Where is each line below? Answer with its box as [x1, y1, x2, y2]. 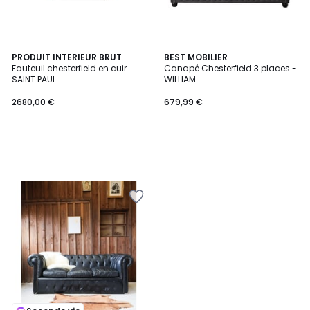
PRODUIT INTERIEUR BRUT [12, 51, 122, 63]
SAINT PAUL [12, 73, 56, 85]
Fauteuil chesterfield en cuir [12, 62, 127, 74]
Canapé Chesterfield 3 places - [164, 62, 297, 74]
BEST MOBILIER [164, 51, 228, 63]
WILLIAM [164, 73, 196, 85]
